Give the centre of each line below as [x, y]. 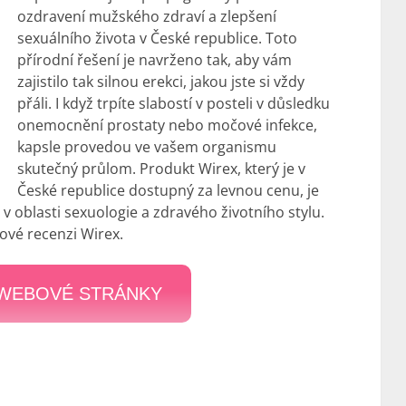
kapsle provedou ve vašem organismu [147, 147]
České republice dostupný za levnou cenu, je [169, 190]
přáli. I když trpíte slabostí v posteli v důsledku [174, 103]
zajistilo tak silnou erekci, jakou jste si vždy [161, 82]
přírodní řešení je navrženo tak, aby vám [155, 60]
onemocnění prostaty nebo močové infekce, [168, 125]
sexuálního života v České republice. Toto [158, 38]
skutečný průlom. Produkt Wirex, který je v [162, 169]
